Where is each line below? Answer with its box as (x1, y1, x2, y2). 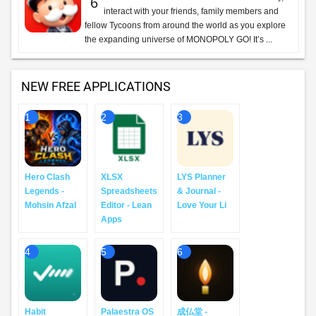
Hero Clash (25, 172, 70, 182)
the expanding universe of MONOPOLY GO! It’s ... (85, 35, 272, 44)
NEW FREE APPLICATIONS (21, 79, 171, 94)
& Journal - (177, 186, 221, 196)
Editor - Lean (101, 200, 152, 210)
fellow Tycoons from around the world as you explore (85, 20, 286, 30)
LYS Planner (177, 172, 226, 182)
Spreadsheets (101, 186, 157, 196)
